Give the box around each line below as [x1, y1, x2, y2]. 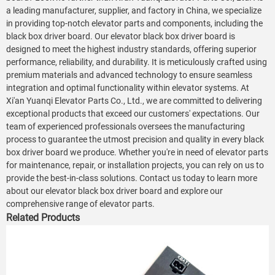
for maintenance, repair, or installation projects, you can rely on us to [6, 160, 264, 170]
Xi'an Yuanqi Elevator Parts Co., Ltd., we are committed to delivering [6, 95, 262, 106]
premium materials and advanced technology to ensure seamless [6, 69, 252, 80]
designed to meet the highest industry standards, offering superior [6, 44, 257, 54]
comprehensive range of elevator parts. [6, 198, 155, 209]
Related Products [6, 211, 80, 223]
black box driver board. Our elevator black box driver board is [6, 31, 235, 41]
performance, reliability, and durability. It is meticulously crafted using [6, 56, 267, 67]
